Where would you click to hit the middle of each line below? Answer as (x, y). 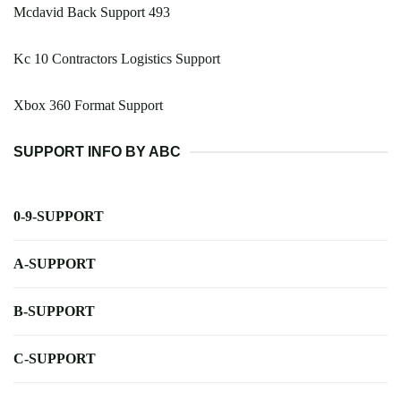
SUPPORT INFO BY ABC (97, 152)
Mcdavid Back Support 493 (92, 13)
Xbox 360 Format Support (88, 106)
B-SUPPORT (54, 311)
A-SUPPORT (55, 264)
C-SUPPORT (55, 359)
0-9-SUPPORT (59, 217)
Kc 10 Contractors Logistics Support (117, 59)
